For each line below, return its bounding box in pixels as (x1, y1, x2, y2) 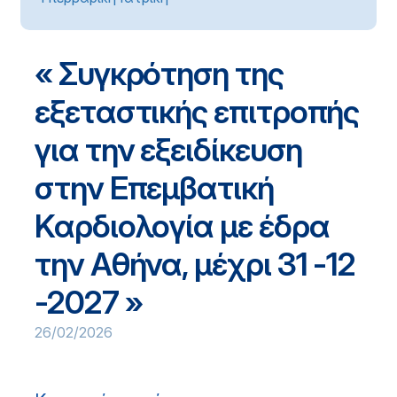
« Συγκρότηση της (35, 54, 284, 93)
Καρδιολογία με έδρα (35, 206, 330, 245)
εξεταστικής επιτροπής (35, 92, 360, 131)
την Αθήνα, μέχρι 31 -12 (35, 245, 356, 284)
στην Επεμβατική (35, 168, 274, 207)
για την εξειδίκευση (35, 130, 302, 169)
